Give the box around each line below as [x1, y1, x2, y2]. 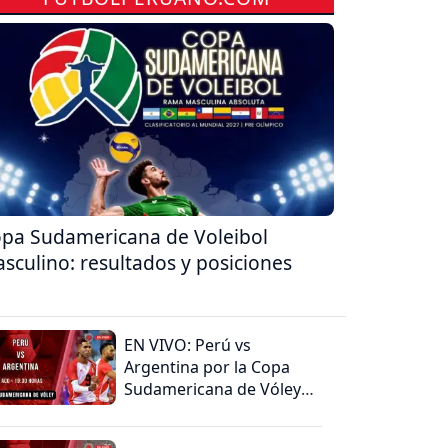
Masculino [124, 399, 203, 422]
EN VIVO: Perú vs [124, 333, 252, 356]
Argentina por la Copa [124, 355, 291, 378]
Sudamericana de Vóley [124, 377, 302, 400]
